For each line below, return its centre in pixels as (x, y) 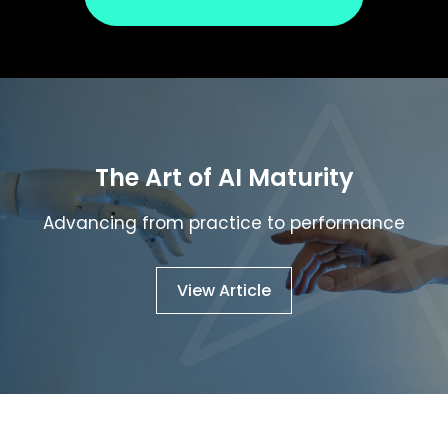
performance (347, 222)
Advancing (90, 222)
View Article (224, 290)
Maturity (300, 177)
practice (225, 222)
